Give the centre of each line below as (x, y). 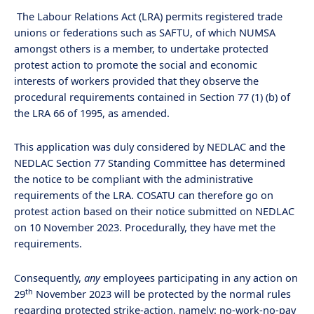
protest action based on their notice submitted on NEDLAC (154, 211)
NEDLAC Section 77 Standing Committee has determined (150, 163)
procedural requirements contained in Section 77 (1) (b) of (152, 96)
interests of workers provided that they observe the (136, 80)
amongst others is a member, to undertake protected (141, 48)
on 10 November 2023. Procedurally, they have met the (145, 227)
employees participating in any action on (199, 278)
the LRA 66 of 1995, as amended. (92, 112)
